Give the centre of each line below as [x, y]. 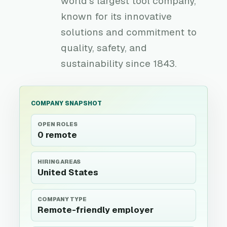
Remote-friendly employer [96, 210]
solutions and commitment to [129, 32]
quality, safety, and [104, 48]
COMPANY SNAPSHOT [66, 103]
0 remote [57, 135]
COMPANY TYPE [62, 199]
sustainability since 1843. [119, 64]
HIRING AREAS [59, 162]
